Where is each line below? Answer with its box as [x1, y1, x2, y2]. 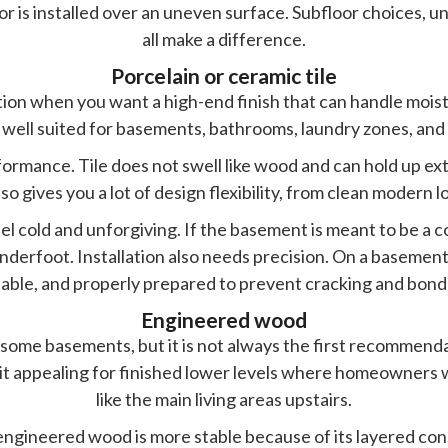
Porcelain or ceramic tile [110, 62, 337, 88]
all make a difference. [141, 27, 306, 50]
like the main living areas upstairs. [95, 387, 352, 410]
